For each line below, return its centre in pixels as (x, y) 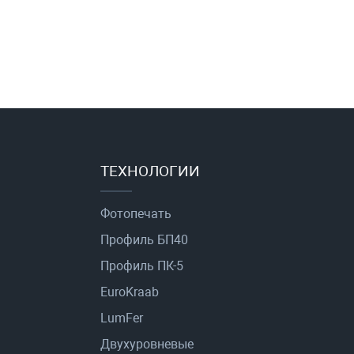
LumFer (122, 318)
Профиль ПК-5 (142, 266)
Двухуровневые (147, 345)
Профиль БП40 (144, 240)
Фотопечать (136, 214)
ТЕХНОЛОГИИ (150, 171)
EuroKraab (130, 292)
